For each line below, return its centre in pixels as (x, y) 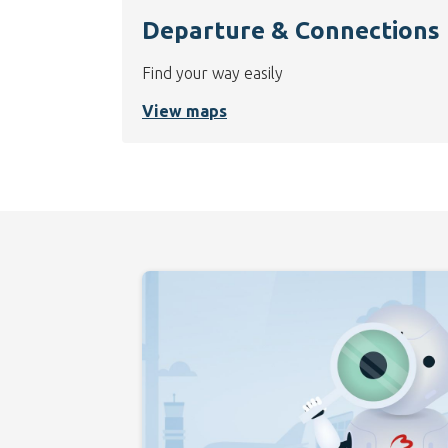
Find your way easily (212, 73)
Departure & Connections (291, 31)
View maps (184, 111)
